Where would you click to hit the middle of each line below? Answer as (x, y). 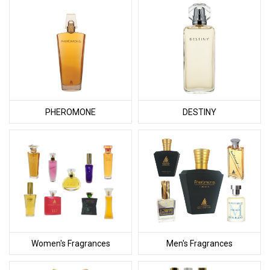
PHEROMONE (71, 112)
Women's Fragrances (71, 243)
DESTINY (199, 112)
